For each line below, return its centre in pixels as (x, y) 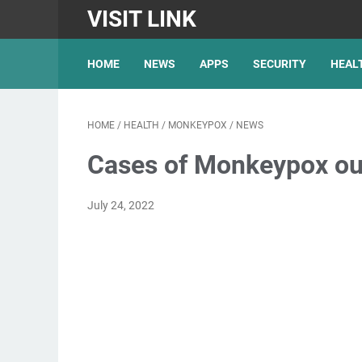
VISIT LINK (142, 19)
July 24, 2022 (121, 205)
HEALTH (141, 125)
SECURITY (280, 64)
